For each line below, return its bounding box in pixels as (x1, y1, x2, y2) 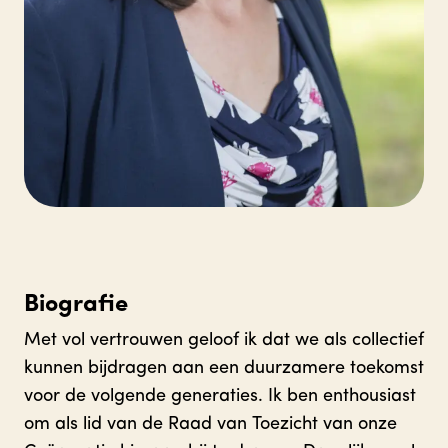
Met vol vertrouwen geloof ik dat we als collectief (24, 330, 424, 350)
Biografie (24, 292, 128, 317)
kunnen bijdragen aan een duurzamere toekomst (24, 358, 424, 378)
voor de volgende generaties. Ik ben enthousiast (24, 386, 416, 406)
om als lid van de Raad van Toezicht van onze (24, 414, 397, 434)
